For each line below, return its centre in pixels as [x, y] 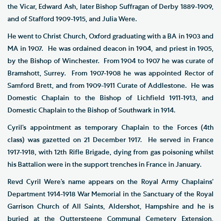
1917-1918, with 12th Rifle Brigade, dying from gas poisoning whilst [110, 152]
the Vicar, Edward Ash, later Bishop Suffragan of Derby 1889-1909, [110, 7]
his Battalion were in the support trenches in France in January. [105, 165]
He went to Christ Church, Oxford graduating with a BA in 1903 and [110, 36]
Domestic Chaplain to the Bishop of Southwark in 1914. [92, 110]
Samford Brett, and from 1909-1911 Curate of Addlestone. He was [110, 86]
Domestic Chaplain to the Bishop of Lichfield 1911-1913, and [110, 98]
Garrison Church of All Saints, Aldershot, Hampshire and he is [110, 206]
